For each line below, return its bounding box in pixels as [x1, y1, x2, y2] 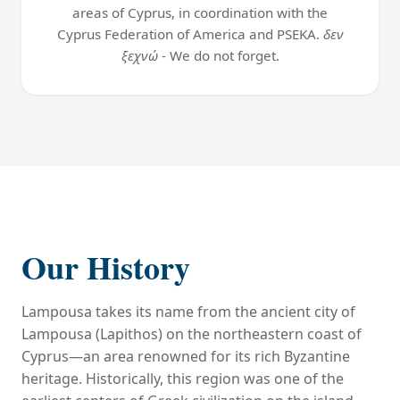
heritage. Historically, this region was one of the [21, 369, 344, 388]
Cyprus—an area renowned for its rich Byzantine [21, 346, 350, 366]
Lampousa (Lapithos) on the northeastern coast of [21, 324, 362, 344]
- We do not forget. [157, 46, 279, 64]
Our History [21, 244, 190, 290]
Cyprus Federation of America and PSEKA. [56, 25, 323, 43]
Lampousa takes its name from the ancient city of [21, 302, 355, 321]
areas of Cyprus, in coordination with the [72, 4, 328, 21]
